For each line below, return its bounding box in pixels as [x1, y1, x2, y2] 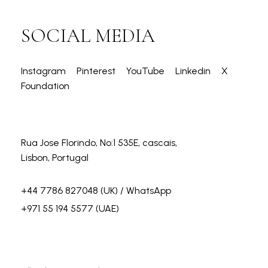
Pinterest [77, 65, 118, 77]
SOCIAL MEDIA [21, 23, 155, 47]
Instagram [21, 65, 68, 77]
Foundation [21, 80, 69, 92]
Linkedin [175, 65, 213, 77]
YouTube [126, 65, 167, 77]
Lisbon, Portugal [21, 151, 89, 163]
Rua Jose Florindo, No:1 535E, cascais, [21, 136, 177, 148]
